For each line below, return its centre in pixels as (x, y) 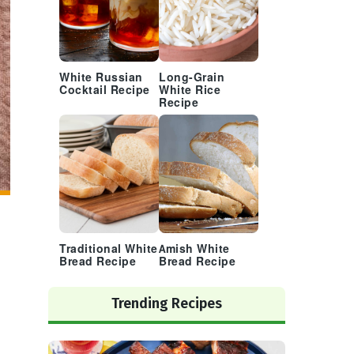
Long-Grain (192, 78)
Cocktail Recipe (105, 90)
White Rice (190, 90)
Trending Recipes (167, 303)
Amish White (194, 249)
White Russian (101, 78)
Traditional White (109, 249)
